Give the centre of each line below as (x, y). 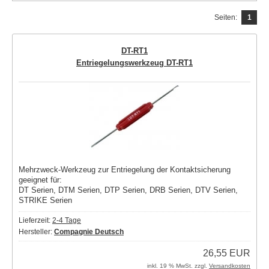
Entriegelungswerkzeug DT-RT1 (134, 63)
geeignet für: (40, 180)
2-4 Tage (67, 220)
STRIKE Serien (45, 200)
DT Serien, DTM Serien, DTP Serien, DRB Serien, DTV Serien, (128, 190)
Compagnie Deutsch (89, 232)
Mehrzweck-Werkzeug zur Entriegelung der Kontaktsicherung (125, 170)
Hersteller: (36, 232)
